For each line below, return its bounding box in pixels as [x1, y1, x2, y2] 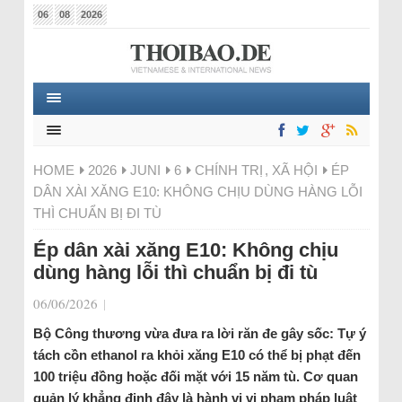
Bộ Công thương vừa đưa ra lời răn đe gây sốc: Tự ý [32, 326, 366, 341]
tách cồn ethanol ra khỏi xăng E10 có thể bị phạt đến [32, 347, 361, 363]
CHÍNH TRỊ [194, 162, 263, 178]
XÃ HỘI [271, 162, 318, 178]
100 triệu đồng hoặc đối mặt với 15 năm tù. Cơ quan [32, 369, 358, 384]
